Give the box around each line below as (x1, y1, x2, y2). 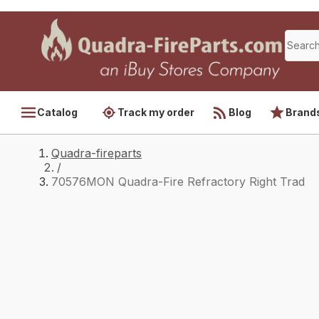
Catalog (37, 106, 78, 118)
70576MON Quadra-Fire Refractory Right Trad (51, 174, 305, 189)
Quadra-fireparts (51, 146, 142, 160)
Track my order (117, 106, 194, 118)
